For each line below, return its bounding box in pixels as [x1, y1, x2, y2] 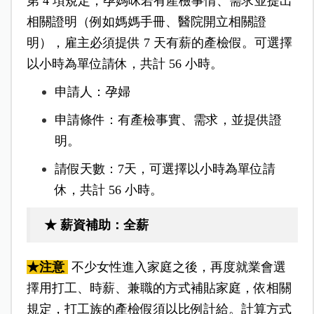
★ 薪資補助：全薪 [43, 218, 149, 233]
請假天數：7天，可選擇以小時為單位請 [54, 162, 275, 177]
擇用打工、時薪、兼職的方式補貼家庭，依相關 [26, 281, 292, 296]
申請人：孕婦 [54, 85, 130, 100]
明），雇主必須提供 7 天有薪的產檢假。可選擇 [26, 36, 292, 50]
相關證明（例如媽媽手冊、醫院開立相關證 [26, 15, 266, 29]
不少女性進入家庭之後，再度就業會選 [71, 260, 286, 275]
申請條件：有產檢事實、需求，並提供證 [54, 113, 282, 128]
